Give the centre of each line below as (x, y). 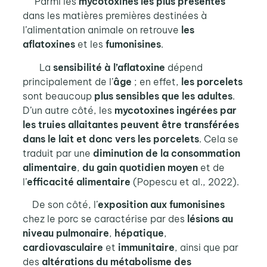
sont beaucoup (58, 96)
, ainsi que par (206, 248)
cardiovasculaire (63, 248)
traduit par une (58, 153)
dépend (184, 67)
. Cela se (218, 139)
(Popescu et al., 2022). (186, 181)
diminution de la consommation (166, 153)
